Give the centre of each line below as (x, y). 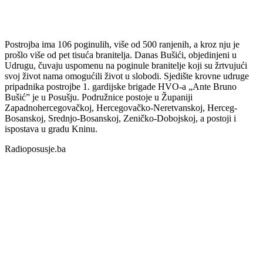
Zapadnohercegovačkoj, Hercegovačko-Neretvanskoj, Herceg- (121, 107)
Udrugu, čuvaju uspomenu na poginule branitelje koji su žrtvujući (126, 65)
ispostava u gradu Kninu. (51, 129)
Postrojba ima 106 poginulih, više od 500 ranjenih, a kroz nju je (122, 44)
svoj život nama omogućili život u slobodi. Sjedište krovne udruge (127, 76)
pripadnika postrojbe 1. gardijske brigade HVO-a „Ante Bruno (121, 86)
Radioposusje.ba (35, 149)
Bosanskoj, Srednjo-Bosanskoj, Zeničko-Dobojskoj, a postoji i (120, 118)
